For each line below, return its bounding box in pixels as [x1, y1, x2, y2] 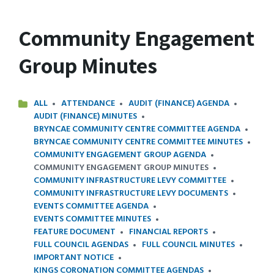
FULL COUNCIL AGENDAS [34, 238, 128, 252]
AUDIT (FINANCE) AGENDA [128, 97, 229, 111]
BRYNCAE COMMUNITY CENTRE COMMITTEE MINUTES [34, 135, 243, 149]
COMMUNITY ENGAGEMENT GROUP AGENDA [34, 148, 206, 162]
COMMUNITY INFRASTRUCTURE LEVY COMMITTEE [34, 174, 226, 188]
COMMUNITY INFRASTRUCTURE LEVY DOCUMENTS [34, 187, 228, 201]
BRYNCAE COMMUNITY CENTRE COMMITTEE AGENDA [34, 122, 240, 136]
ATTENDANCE [61, 97, 115, 111]
